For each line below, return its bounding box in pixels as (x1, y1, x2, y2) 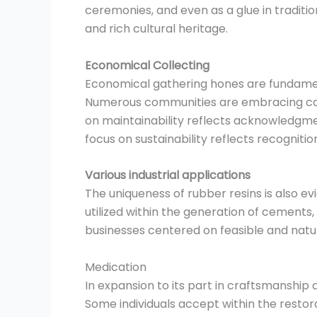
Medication (85, 258, 146, 275)
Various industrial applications (85, 167, 250, 184)
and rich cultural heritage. (85, 20, 231, 37)
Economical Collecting (85, 57, 209, 74)
